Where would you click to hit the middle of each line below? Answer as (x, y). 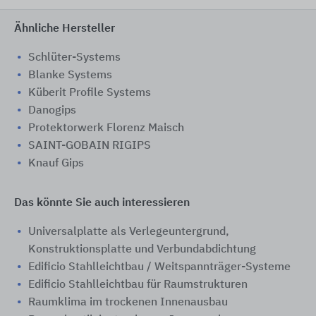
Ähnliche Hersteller (65, 29)
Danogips (52, 111)
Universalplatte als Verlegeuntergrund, (129, 232)
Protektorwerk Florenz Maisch (106, 129)
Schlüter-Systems (74, 58)
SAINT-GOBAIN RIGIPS (90, 146)
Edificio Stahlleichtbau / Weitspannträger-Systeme (159, 268)
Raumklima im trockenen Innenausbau (128, 303)
